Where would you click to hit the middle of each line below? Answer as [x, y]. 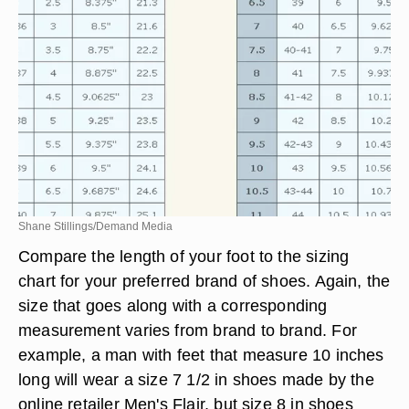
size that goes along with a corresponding [173, 305]
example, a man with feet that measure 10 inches [201, 355]
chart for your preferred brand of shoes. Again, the [204, 281]
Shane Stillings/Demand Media [95, 226]
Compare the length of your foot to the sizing [184, 256]
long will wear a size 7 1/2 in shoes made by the [196, 379]
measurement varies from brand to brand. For [188, 330]
